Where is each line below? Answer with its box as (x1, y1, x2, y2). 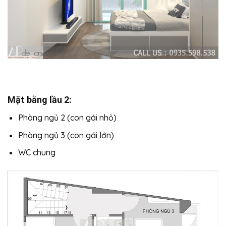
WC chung (18, 147, 55, 158)
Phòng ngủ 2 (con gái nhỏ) (18, 112, 117, 123)
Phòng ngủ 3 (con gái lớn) (18, 130, 114, 140)
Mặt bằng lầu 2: (8, 94, 72, 105)
